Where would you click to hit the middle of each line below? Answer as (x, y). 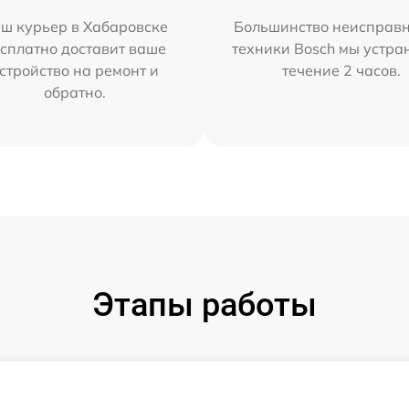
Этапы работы (204, 304)
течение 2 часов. (342, 70)
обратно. (74, 92)
